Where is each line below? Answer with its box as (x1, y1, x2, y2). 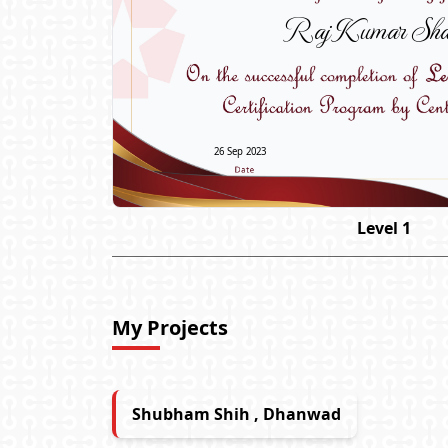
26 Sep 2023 (214, 144, 266, 158)
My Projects (112, 313, 228, 341)
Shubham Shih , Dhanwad (132, 402, 341, 425)
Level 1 (357, 216, 411, 239)
